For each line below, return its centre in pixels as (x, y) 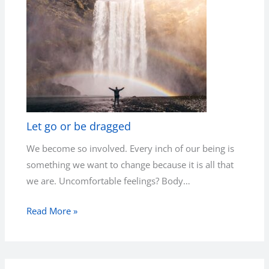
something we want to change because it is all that (130, 164)
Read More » (52, 211)
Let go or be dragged (79, 126)
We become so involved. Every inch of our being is (131, 148)
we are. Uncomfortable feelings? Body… (109, 180)
